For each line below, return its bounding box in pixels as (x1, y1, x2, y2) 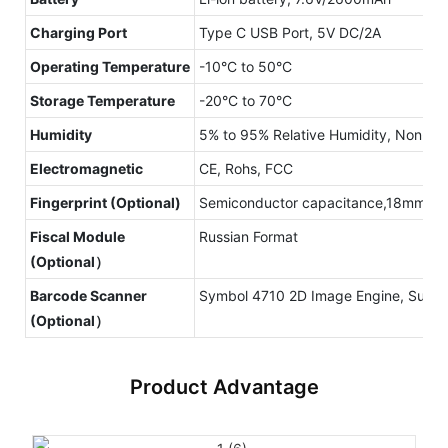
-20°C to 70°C (199, 91, 292, 109)
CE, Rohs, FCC (199, 159, 293, 177)
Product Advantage (129, 374, 319, 399)
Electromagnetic (30, 159, 143, 177)
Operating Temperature (30, 57, 190, 75)
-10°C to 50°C (199, 57, 292, 75)
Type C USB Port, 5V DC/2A (199, 23, 381, 41)
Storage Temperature (30, 91, 175, 109)
